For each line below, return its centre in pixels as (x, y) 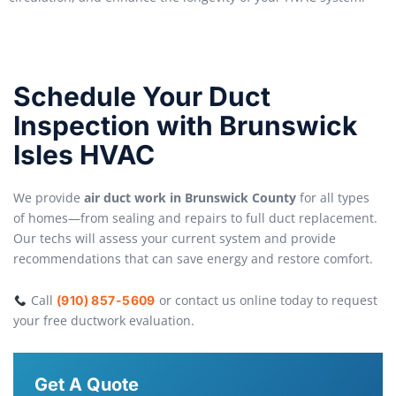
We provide (49, 197)
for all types (333, 197)
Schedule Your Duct (142, 96)
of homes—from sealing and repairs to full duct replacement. (195, 217)
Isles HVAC (84, 154)
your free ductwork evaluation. (104, 321)
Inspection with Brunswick (185, 125)
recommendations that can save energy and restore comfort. (193, 258)
